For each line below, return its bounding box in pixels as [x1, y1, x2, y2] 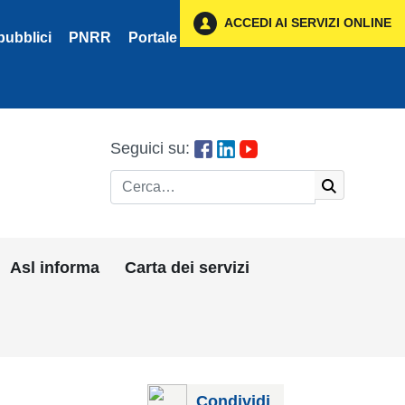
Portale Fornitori [128, 30, 240, 45]
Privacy [257, 30, 309, 45]
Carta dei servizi [125, 258, 250, 277]
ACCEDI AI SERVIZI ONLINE [221, 14, 391, 30]
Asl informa [10, 258, 100, 277]
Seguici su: [109, 139, 194, 157]
